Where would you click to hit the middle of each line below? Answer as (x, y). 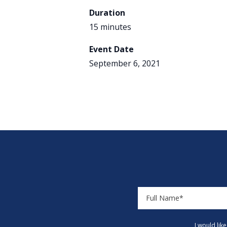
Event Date (111, 49)
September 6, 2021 (125, 63)
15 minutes (110, 27)
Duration (107, 13)
